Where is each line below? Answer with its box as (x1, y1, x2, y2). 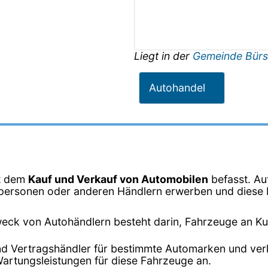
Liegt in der (134, 49, 193, 62)
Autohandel (149, 81, 205, 94)
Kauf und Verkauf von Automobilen (28, 172, 208, 185)
